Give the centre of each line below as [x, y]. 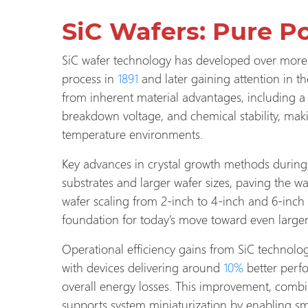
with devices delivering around [141, 267]
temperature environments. [132, 133]
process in [88, 78]
